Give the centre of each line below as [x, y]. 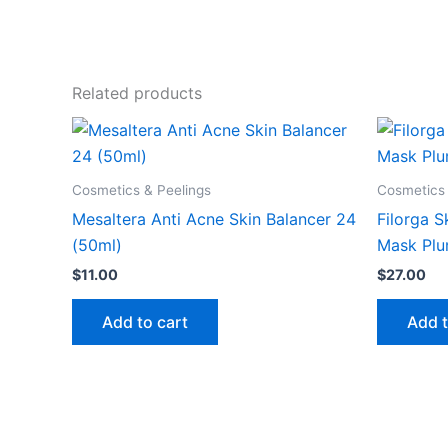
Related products [137, 92]
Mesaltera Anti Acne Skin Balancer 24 [214, 218]
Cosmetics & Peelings [141, 189]
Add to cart [145, 321]
